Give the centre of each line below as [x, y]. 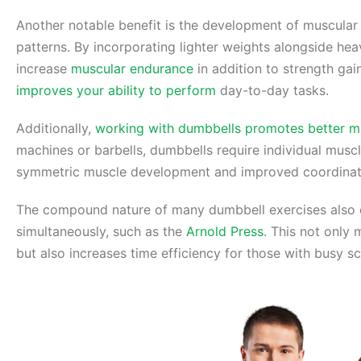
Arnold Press [225, 232]
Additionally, [56, 129]
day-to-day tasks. [272, 91]
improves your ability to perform [116, 91]
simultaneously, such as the [101, 232]
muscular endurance [132, 69]
